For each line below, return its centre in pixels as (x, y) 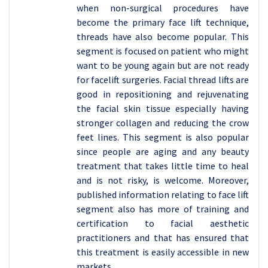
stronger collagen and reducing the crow (163, 123)
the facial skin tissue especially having (163, 109)
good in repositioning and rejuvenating (163, 94)
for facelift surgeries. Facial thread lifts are (163, 80)
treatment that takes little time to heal (163, 166)
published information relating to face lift (163, 195)
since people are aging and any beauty (163, 152)
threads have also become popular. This (163, 37)
